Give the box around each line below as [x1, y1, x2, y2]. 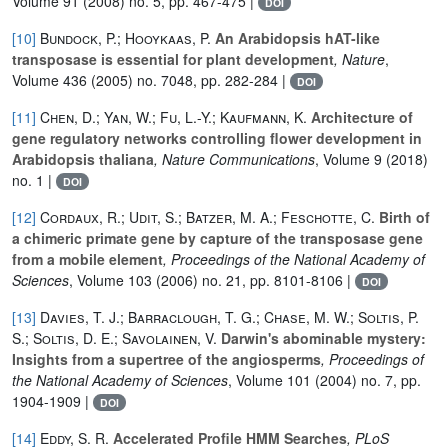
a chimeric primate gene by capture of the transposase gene [12, 227, 423, 248]
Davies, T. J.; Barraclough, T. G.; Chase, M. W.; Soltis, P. [40, 306, 419, 327]
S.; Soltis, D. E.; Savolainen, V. [12, 327, 217, 348]
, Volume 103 [69, 269, 152, 290]
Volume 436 [12, 69, 87, 90]
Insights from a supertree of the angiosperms [12, 348, 321, 369]
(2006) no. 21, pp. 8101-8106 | [152, 269, 355, 290]
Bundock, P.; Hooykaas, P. [40, 27, 211, 48]
